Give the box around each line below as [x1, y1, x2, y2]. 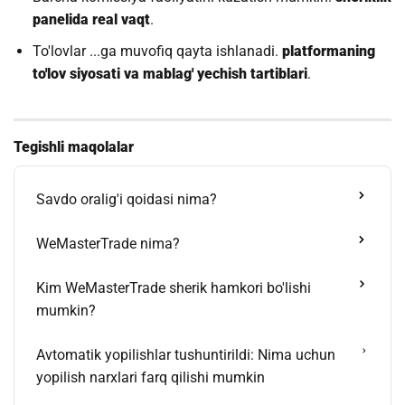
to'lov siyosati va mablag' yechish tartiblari [32, 64, 307, 82]
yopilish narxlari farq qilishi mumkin [36, 368, 265, 386]
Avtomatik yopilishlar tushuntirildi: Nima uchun [36, 345, 335, 363]
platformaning [281, 42, 375, 60]
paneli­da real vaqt [32, 10, 150, 28]
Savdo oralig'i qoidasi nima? [36, 190, 217, 208]
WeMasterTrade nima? [36, 234, 180, 252]
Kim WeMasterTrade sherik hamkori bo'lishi [36, 278, 311, 297]
